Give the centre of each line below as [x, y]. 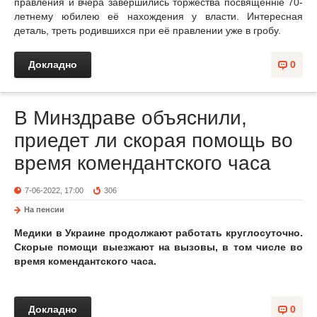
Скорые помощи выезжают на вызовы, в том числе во [158, 247]
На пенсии [44, 209]
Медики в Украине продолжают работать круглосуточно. [158, 233]
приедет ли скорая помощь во [154, 140]
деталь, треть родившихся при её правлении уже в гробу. [148, 30]
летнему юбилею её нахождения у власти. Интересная [158, 16]
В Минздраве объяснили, [131, 118]
